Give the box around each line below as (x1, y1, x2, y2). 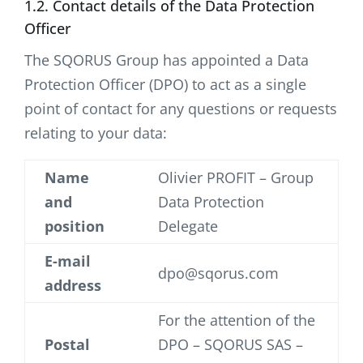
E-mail (45, 250, 91, 271)
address (45, 275, 101, 295)
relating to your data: (24, 122, 167, 143)
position (45, 216, 105, 236)
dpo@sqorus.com (158, 263, 279, 283)
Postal (45, 334, 90, 354)
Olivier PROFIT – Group (158, 167, 314, 187)
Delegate (158, 216, 218, 236)
